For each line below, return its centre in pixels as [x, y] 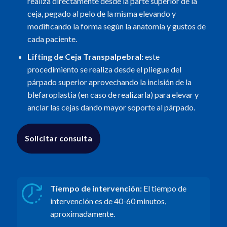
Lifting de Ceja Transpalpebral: [85, 56]
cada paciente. [52, 39]
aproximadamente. [82, 213]
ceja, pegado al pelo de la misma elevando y [101, 14]
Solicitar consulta [59, 139]
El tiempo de [165, 188]
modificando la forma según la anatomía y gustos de [116, 26]
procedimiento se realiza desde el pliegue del [104, 69]
